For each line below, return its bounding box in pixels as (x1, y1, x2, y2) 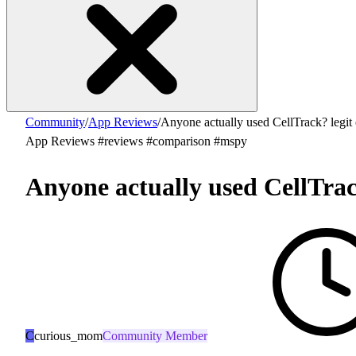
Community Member (103, 329, 207, 343)
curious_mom (34, 329, 103, 343)
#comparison (143, 133, 211, 148)
